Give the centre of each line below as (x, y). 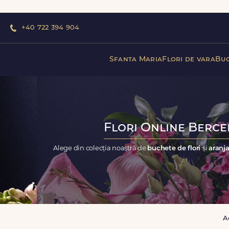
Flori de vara (189, 59)
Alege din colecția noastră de (100, 148)
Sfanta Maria (136, 59)
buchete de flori (175, 148)
